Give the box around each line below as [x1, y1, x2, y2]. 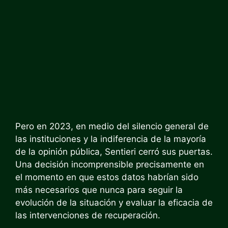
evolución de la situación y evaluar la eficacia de [15, 197, 213, 208]
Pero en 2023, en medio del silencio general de [15, 121, 209, 131]
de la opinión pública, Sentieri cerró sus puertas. [15, 146, 213, 157]
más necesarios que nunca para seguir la [15, 184, 183, 195]
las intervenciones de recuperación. [15, 210, 160, 220]
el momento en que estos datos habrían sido [15, 172, 198, 182]
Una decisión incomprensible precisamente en [15, 159, 204, 169]
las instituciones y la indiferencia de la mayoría [15, 133, 206, 144]
